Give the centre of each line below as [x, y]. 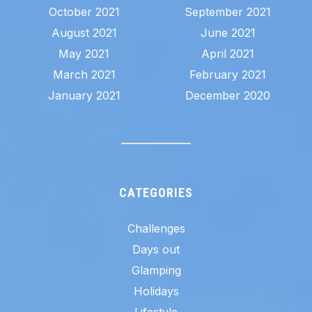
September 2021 [228, 11]
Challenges [156, 228]
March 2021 [84, 74]
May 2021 [84, 53]
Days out [156, 249]
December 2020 [228, 95]
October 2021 [84, 11]
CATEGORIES [156, 192]
